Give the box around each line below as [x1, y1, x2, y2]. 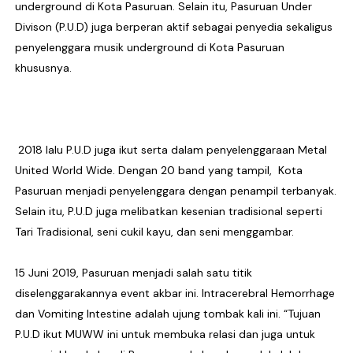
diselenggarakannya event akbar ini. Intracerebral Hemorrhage [14, 285, 335, 300]
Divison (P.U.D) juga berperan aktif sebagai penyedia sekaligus [14, 19, 333, 34]
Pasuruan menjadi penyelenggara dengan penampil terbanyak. [14, 183, 336, 198]
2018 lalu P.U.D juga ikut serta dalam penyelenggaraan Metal [14, 142, 327, 157]
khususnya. [14, 60, 72, 75]
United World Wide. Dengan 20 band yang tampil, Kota [14, 162, 303, 177]
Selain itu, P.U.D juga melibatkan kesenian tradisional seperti [14, 203, 322, 218]
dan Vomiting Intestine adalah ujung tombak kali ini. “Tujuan [14, 306, 321, 321]
